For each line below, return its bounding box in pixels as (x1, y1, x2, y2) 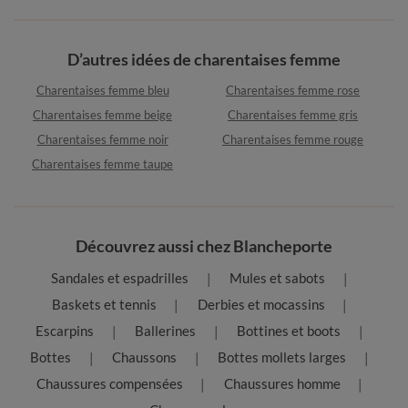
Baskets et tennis (51, 296, 157, 313)
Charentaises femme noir (36, 132, 168, 148)
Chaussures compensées (36, 375, 183, 393)
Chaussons (112, 349, 177, 366)
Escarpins (36, 322, 94, 340)
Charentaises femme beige (33, 107, 172, 123)
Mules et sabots (229, 270, 325, 287)
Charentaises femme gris (228, 107, 358, 123)
